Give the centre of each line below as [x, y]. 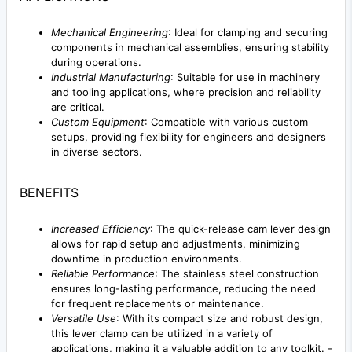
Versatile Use [84, 319]
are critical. [78, 107]
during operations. [96, 62]
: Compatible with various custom [226, 122]
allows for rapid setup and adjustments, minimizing [176, 244]
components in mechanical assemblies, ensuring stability [190, 48]
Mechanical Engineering [110, 33]
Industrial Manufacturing [111, 77]
